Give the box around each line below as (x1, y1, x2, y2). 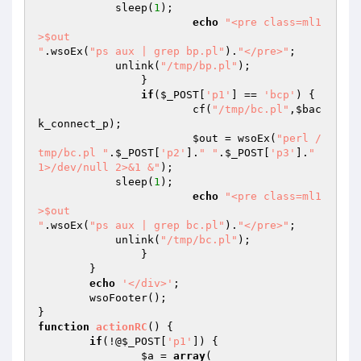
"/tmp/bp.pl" (160, 60, 238, 72)
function (38, 321, 89, 333)
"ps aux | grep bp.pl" (89, 45, 225, 57)
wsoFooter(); (38, 292, 89, 304)
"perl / (276, 132, 322, 144)
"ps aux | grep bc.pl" (89, 219, 225, 231)
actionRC (96, 321, 147, 333)
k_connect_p (38, 118, 109, 130)
